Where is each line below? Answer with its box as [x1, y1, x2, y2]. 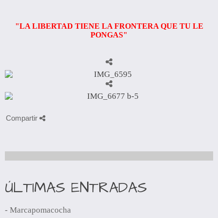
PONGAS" [91, 30, 127, 39]
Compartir [6, 113, 39, 122]
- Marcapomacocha [5, 205, 71, 215]
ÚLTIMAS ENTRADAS [5, 177, 147, 198]
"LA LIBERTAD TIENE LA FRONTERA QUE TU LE [15, 21, 203, 30]
